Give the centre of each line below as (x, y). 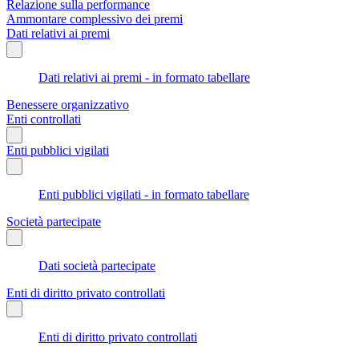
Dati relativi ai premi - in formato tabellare (144, 77)
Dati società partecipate (97, 265)
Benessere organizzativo (68, 104)
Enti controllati (44, 119)
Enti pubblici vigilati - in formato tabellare (144, 194)
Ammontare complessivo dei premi (95, 18)
